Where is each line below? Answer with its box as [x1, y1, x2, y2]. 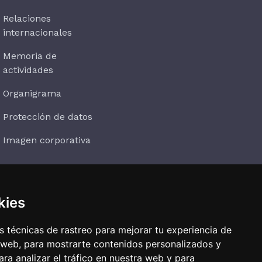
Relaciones [3, 13, 51, 25]
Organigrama [3, 88, 62, 99]
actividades [3, 64, 54, 76]
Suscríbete [147, 196, 196, 208]
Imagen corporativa [3, 135, 91, 146]
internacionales [3, 27, 73, 39]
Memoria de [3, 50, 57, 62]
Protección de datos [3, 111, 93, 123]
